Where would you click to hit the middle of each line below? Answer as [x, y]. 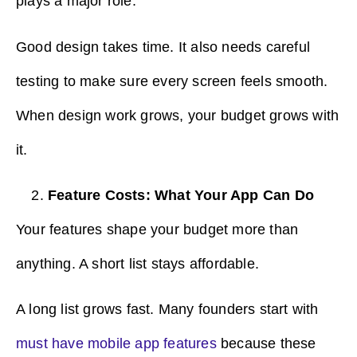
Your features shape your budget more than [157, 229]
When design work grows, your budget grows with [178, 115]
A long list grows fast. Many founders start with [167, 310]
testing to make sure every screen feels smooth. [172, 81]
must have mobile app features [116, 344]
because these [266, 344]
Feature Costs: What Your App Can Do [181, 195]
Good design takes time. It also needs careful [163, 47]
